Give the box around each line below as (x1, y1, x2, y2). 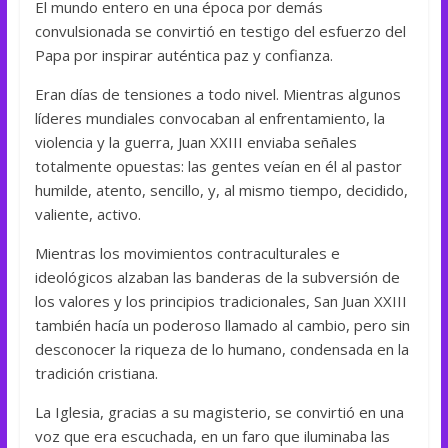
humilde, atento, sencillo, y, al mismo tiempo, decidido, (34, 179, 408, 200)
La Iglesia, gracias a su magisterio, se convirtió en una (34, 401, 404, 422)
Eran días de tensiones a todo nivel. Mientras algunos (34, 83, 401, 104)
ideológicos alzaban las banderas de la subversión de (34, 266, 400, 287)
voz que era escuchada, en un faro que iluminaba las (34, 425, 390, 446)
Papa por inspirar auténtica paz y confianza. (34, 44, 333, 65)
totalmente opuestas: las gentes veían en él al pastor (34, 155, 402, 176)
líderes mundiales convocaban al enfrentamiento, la (34, 107, 385, 128)
